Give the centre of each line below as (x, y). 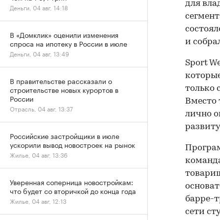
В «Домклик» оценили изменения (64, 34)
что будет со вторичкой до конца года (73, 191)
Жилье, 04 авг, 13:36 (39, 154)
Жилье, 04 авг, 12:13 (38, 201)
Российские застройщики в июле (65, 136)
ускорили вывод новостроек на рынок (72, 144)
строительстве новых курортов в (64, 89)
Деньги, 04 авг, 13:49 (40, 53)
